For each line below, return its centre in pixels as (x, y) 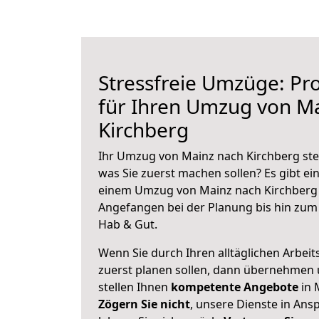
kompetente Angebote (235, 287)
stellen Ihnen (135, 287)
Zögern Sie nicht (144, 304)
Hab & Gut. (128, 224)
